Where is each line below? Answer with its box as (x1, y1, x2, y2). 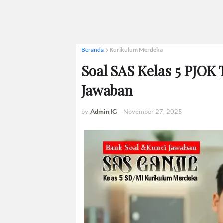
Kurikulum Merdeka (110, 46, 163, 53)
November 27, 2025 (123, 108, 182, 115)
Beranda (81, 46, 104, 53)
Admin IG (90, 108, 117, 115)
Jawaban (81, 81, 133, 99)
